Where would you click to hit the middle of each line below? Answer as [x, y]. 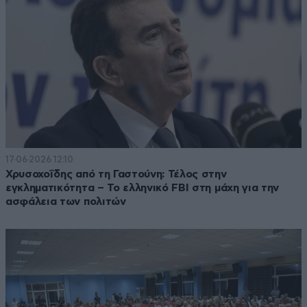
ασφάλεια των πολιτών [66, 202]
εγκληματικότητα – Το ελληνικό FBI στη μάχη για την [142, 188]
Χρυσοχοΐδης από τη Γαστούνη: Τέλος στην [116, 174]
